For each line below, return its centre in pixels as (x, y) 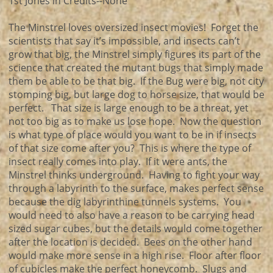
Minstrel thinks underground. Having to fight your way (134, 175)
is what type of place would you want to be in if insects (133, 135)
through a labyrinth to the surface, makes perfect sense (136, 188)
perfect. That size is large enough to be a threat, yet (129, 108)
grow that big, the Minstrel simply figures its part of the (135, 54)
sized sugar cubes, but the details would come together (136, 229)
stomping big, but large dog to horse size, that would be (136, 94)
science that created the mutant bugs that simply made (136, 68)
